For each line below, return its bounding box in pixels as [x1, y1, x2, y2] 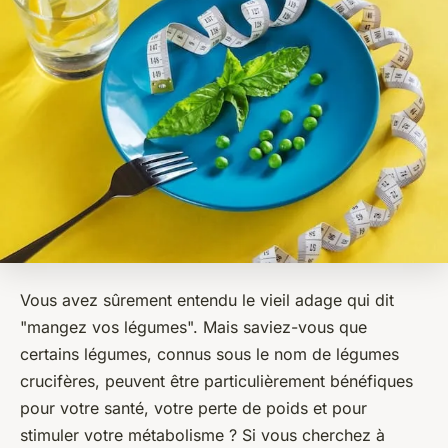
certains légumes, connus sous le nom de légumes [20, 344, 399, 365]
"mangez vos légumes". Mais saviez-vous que [20, 317, 367, 338]
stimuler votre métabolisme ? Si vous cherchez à [20, 425, 385, 446]
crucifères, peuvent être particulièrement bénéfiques [20, 371, 413, 392]
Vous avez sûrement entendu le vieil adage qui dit [20, 290, 394, 311]
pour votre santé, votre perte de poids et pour [20, 398, 367, 419]
